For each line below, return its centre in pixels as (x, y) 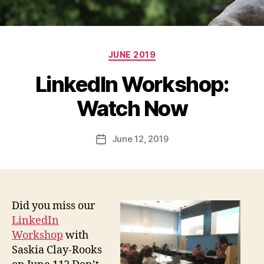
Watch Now (132, 108)
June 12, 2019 (140, 138)
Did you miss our (53, 206)
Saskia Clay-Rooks (57, 250)
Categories (158, 52)
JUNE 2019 (132, 55)
